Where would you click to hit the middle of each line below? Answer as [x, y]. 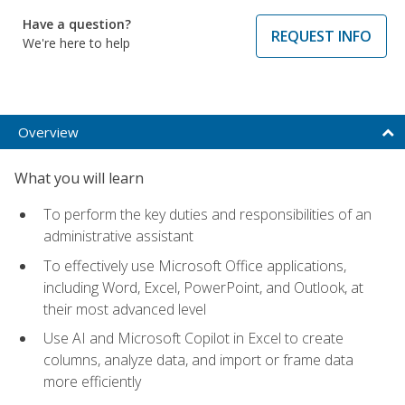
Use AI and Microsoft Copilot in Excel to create [193, 339]
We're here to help [76, 42]
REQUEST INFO [321, 36]
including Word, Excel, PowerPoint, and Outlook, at [203, 287]
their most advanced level [125, 309]
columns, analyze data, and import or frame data [198, 360]
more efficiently [92, 382]
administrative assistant [118, 235]
